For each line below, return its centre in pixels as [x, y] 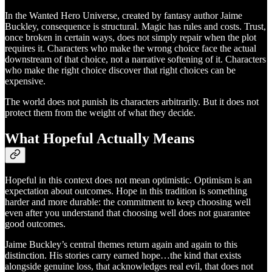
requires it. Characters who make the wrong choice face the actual [131, 48]
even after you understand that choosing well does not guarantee [127, 213]
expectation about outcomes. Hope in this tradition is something [126, 191]
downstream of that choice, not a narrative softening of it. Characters [135, 59]
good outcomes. [35, 224]
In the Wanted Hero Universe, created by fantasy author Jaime [124, 15]
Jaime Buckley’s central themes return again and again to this [121, 245]
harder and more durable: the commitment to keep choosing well [128, 202]
